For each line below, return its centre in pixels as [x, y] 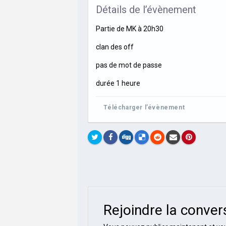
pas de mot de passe [129, 65]
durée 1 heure [118, 83]
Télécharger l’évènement [144, 107]
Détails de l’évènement [146, 9]
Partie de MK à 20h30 [130, 29]
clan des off [115, 47]
